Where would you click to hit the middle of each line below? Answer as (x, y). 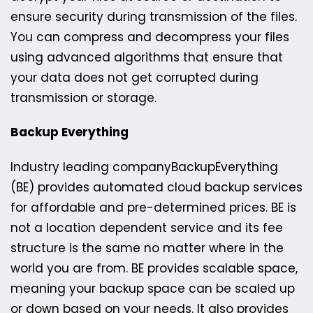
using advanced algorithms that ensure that (147, 57)
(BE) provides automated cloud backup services (156, 187)
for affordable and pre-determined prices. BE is (153, 207)
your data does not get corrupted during (134, 77)
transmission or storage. (83, 97)
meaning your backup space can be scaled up (153, 288)
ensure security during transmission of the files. (154, 16)
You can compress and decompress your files (150, 37)
